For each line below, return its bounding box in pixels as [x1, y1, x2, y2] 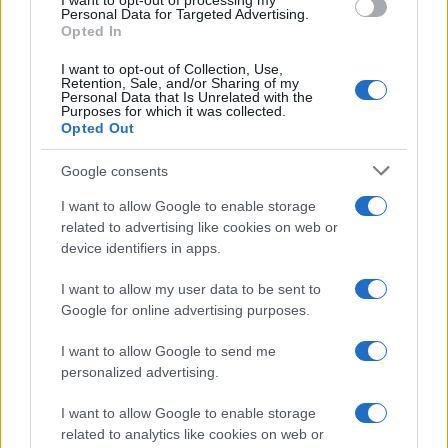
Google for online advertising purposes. [61, 302, 310, 318]
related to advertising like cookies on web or [61, 219, 338, 235]
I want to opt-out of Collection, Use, [61, 61, 283, 77]
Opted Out [61, 120, 135, 136]
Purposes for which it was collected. [61, 103, 286, 119]
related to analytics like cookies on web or [61, 426, 324, 442]
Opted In [61, 23, 123, 39]
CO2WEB [35, 46, 89, 64]
